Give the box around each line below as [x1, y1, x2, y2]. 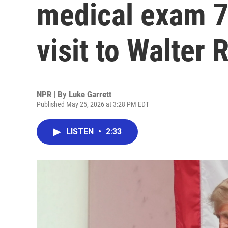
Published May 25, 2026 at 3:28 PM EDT [37, 100, 149, 108]
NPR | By [37, 89, 69, 99]
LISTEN [66, 127, 96, 136]
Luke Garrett [69, 89, 111, 99]
